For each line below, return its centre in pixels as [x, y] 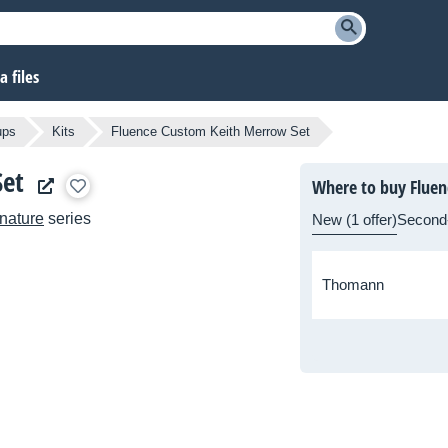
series [67, 219]
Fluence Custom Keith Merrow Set [210, 132]
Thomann [353, 285]
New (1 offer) [354, 220]
